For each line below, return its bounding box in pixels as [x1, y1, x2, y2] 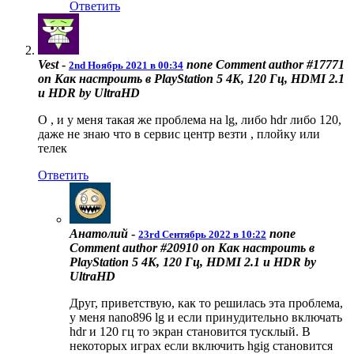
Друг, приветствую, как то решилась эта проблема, [70, 296, 343, 311]
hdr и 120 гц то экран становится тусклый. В [70, 325, 311, 339]
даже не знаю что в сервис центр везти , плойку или [38, 127, 320, 141]
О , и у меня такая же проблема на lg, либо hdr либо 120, [38, 113, 341, 127]
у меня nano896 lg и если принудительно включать [70, 311, 342, 325]
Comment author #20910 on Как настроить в [70, 241, 314, 255]
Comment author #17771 [213, 58, 345, 72]
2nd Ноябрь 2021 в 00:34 [69, 59, 183, 72]
